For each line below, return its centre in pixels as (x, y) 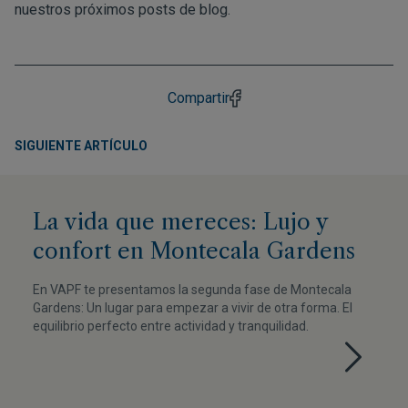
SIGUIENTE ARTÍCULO (81, 145)
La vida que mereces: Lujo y (180, 221)
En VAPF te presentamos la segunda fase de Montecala (192, 289)
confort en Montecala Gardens (194, 250)
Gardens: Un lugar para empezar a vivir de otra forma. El (193, 307)
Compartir (198, 97)
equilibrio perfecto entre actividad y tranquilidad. (171, 326)
